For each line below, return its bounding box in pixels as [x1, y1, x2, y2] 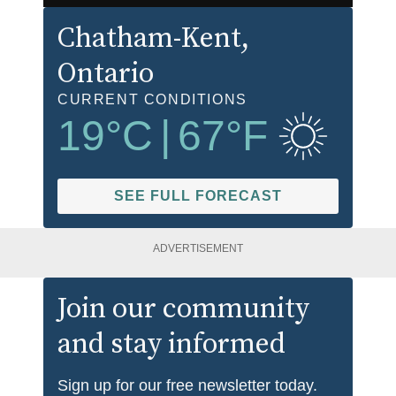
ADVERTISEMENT [153, 241, 243, 255]
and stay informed [57, 327, 286, 363]
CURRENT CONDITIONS [57, 91, 247, 107]
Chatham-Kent [57, 20, 241, 57]
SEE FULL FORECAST [114, 187, 282, 203]
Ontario [57, 56, 154, 92]
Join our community [57, 292, 309, 328]
